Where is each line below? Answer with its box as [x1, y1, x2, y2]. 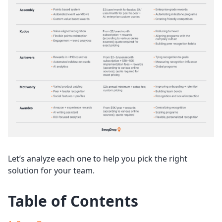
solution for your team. [8, 165, 95, 176]
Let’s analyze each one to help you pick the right [8, 153, 187, 165]
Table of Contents [8, 191, 138, 212]
